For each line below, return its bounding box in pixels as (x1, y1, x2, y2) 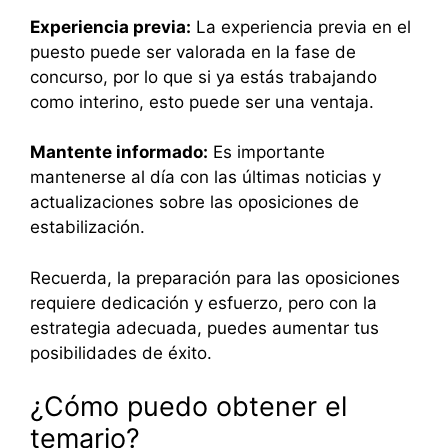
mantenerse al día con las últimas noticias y (30, 167, 381, 188)
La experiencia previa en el (191, 16, 411, 37)
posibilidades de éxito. (30, 342, 212, 363)
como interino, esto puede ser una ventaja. (30, 91, 374, 112)
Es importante (208, 142, 325, 163)
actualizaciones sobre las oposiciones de (30, 192, 359, 213)
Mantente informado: (30, 142, 208, 163)
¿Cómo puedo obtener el (30, 390, 347, 424)
